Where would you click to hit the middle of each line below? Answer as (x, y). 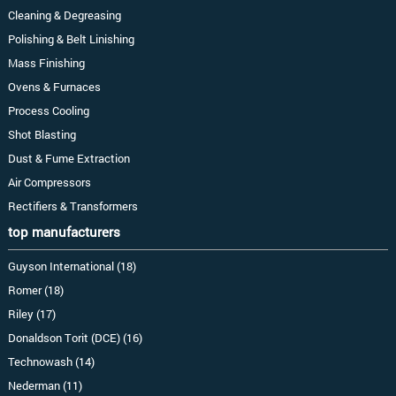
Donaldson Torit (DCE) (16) (75, 338)
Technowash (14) (51, 362)
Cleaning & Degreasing (64, 15)
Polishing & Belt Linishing (71, 39)
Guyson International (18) (72, 267)
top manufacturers (64, 232)
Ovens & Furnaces (54, 87)
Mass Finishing (46, 63)
